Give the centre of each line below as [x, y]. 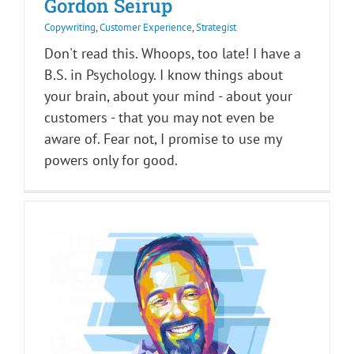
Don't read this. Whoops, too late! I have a [173, 53]
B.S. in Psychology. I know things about [164, 75]
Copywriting [70, 27]
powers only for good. [111, 160]
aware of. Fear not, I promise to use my [163, 139]
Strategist [216, 27]
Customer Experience [146, 27]
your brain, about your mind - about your [168, 96]
